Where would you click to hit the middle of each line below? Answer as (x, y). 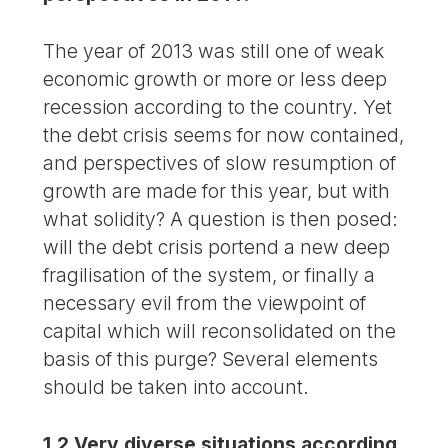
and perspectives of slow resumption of (220, 163)
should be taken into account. (176, 387)
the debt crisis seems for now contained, (224, 135)
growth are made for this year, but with (217, 191)
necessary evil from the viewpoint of (205, 303)
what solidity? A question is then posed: (221, 219)
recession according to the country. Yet (218, 107)
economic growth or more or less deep (215, 79)
